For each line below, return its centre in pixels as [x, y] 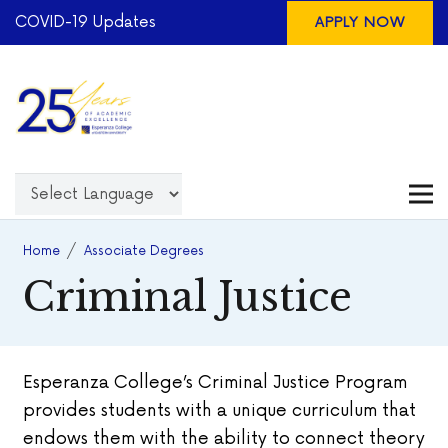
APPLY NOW [360, 22]
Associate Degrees [144, 250]
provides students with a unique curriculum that [219, 410]
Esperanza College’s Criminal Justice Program [214, 382]
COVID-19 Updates [85, 22]
